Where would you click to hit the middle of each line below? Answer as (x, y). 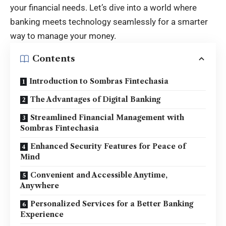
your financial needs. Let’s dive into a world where (103, 7)
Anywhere (40, 185)
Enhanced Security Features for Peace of (108, 146)
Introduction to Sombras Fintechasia (99, 81)
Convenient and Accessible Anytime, (99, 175)
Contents (54, 59)
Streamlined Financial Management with (107, 117)
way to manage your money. (63, 36)
